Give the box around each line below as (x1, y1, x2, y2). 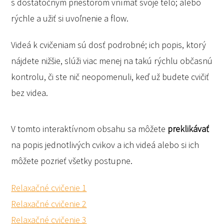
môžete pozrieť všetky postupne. (11, 155, 135, 167)
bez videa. (11, 87, 48, 99)
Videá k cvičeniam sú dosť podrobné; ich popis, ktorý (11, 39, 206, 51)
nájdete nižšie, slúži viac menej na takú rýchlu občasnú (11, 55, 213, 67)
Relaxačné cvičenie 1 (11, 181, 87, 193)
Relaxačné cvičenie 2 (11, 197, 87, 209)
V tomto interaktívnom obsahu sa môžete (11, 123, 168, 135)
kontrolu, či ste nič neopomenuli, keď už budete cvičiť (11, 71, 209, 83)
